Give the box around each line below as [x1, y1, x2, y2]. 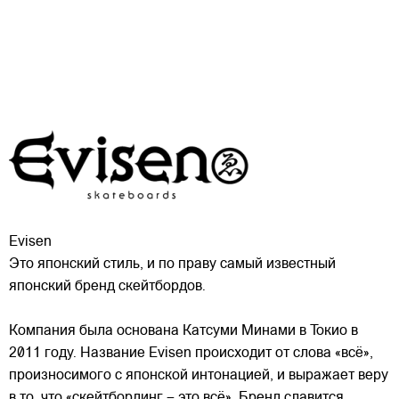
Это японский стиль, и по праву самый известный [9, 256, 336, 272]
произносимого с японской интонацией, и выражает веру [9, 368, 388, 383]
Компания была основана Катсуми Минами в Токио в [9, 323, 358, 338]
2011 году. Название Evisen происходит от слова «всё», [9, 346, 373, 361]
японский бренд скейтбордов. [9, 279, 206, 294]
